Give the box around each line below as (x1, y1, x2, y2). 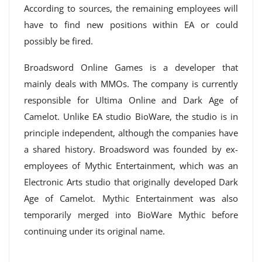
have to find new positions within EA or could (24, 19, 238, 30)
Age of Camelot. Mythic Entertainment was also (24, 192, 238, 204)
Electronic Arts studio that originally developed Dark (24, 176, 238, 188)
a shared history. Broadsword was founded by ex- (24, 143, 238, 155)
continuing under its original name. (24, 225, 165, 237)
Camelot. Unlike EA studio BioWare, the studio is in (24, 111, 238, 122)
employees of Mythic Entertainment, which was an (24, 160, 238, 171)
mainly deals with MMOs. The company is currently (24, 78, 238, 89)
